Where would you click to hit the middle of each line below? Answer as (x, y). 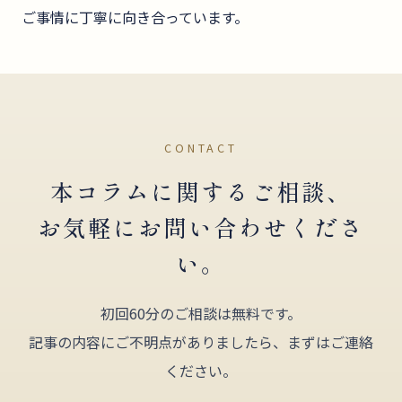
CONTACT (201, 149)
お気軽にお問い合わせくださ (201, 227)
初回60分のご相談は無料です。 (201, 314)
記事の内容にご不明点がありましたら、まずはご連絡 (201, 342)
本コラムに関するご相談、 (201, 191)
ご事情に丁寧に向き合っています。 (135, 17)
